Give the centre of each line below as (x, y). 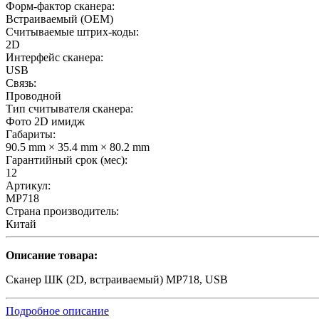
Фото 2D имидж (45, 121)
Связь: (21, 83)
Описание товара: (52, 255)
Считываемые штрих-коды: (72, 31)
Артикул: (28, 185)
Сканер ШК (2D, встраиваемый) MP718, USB (117, 279)
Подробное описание (57, 310)
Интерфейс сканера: (54, 57)
